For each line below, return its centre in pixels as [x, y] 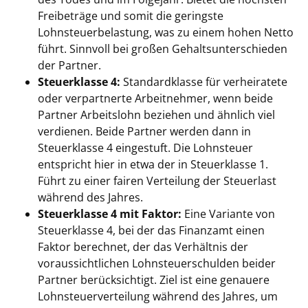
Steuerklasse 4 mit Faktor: [110, 214]
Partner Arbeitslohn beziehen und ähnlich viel [156, 115]
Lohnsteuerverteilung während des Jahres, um [158, 296]
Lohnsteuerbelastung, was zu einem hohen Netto [166, 32]
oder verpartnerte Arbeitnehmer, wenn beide [155, 98]
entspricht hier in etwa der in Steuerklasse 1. [153, 164]
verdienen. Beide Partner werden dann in [144, 131]
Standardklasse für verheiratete [204, 82]
